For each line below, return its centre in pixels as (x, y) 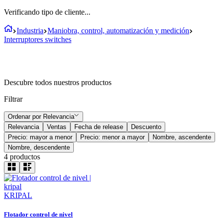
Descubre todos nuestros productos (58, 82)
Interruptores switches (38, 39)
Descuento (146, 127)
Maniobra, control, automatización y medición (118, 31)
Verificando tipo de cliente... (47, 12)
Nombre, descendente (39, 147)
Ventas (57, 127)
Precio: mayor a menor (40, 137)
